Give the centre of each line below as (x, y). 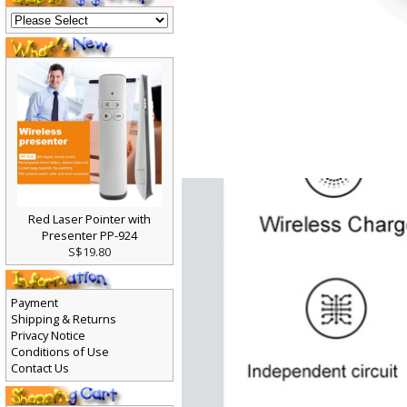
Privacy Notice (48, 339)
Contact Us (40, 372)
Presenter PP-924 (90, 239)
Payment (35, 307)
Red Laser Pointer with (90, 223)
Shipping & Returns (64, 323)
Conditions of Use (60, 356)
